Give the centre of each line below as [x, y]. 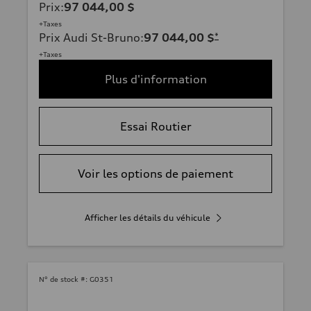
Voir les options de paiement [155, 173]
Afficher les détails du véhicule [147, 217]
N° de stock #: [63, 279]
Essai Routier [155, 126]
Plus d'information [155, 79]
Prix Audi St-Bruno [90, 37]
